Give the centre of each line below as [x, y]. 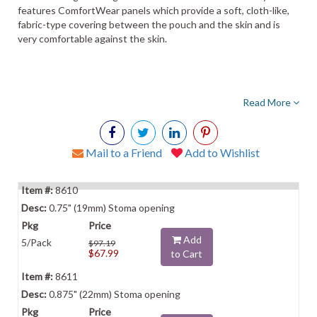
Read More [268, 102]
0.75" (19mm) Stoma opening [111, 208]
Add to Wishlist [221, 152]
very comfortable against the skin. [92, 39]
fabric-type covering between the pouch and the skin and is [149, 24]
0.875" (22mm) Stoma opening [114, 294]
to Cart [187, 254]
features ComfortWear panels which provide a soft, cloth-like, [154, 10]
